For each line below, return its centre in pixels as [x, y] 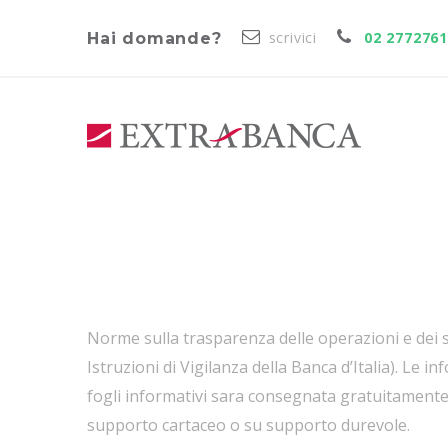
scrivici [293, 38]
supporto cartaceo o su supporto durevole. [248, 425]
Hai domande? [154, 39]
